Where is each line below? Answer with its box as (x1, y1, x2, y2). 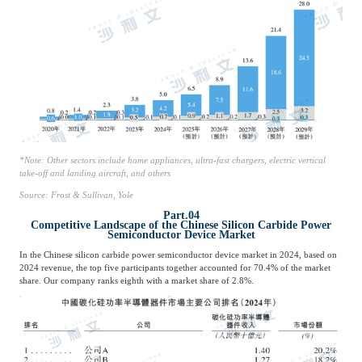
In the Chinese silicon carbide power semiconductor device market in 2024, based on (19, 250, 337, 260)
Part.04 (162, 208, 200, 222)
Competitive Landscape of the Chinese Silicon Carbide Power (31, 218, 331, 232)
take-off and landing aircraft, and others (19, 167, 170, 178)
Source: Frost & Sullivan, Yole (19, 189, 133, 200)
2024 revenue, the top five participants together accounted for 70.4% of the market (19, 263, 330, 273)
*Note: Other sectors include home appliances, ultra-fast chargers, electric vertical (19, 154, 326, 165)
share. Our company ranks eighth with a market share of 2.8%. (19, 276, 254, 286)
